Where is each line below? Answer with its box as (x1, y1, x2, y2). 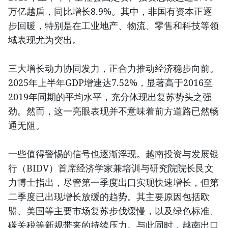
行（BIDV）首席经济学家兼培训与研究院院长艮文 (8, 161, 214, 174)
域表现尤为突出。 (8, 33, 81, 46)
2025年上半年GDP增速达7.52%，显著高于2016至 (8, 76, 213, 89)
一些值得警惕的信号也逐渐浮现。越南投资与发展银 (8, 147, 219, 160)
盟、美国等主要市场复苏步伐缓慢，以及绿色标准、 (8, 204, 219, 217)
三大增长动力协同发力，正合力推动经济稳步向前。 (8, 62, 219, 74)
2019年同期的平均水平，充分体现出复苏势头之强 (8, 90, 212, 103)
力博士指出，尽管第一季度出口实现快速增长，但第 (8, 176, 219, 188)
